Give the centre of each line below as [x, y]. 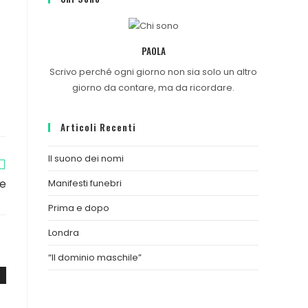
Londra [64, 233]
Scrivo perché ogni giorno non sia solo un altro [153, 72]
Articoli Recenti [98, 128]
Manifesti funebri [85, 184]
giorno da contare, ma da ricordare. [153, 88]
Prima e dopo [79, 208]
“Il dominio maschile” [95, 258]
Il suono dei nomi [86, 159]
